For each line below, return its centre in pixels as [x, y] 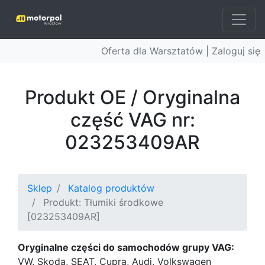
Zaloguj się [236, 51]
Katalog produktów [111, 188]
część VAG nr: [132, 120]
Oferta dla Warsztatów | [156, 51]
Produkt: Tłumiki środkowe [103, 202]
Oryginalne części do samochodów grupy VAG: [126, 247]
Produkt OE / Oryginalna [132, 97]
